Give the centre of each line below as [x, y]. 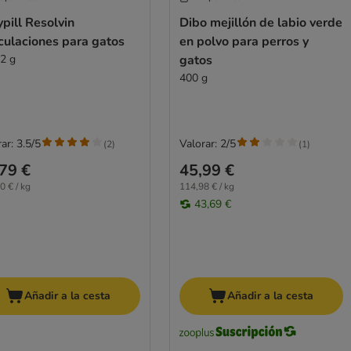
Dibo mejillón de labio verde [261, 23]
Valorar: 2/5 [207, 144]
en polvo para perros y [244, 42]
